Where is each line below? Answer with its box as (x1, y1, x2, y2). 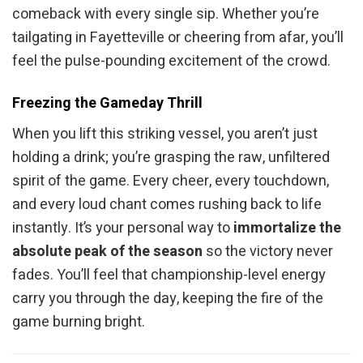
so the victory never (203, 241, 333, 263)
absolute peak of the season (12, 241, 203, 263)
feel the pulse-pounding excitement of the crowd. (12, 49, 331, 72)
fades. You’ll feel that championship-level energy (12, 264, 326, 287)
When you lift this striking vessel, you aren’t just (12, 123, 318, 146)
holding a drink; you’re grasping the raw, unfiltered (12, 147, 330, 169)
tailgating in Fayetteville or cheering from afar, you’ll (12, 26, 344, 49)
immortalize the (233, 217, 341, 240)
